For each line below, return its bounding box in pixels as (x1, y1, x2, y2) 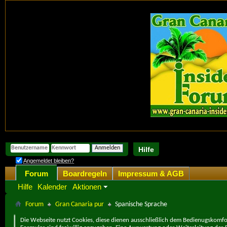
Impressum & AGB (118, 169, 184, 178)
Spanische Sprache (115, 200, 167, 208)
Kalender (37, 182, 67, 191)
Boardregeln (63, 169, 107, 178)
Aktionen (72, 182, 101, 191)
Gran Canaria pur (55, 200, 104, 208)
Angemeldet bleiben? (23, 157, 74, 164)
